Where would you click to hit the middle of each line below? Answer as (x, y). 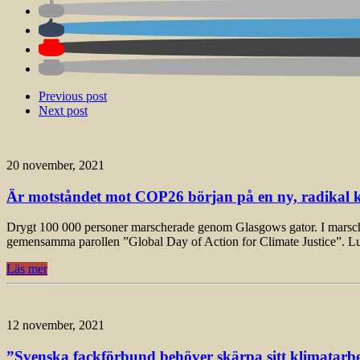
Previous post (73, 96)
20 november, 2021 (55, 165)
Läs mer (27, 269)
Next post (63, 110)
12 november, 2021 (55, 325)
